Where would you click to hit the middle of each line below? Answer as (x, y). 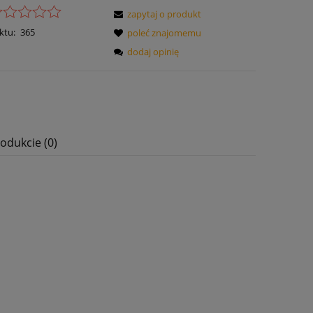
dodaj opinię (153, 51)
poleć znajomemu (165, 32)
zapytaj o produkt (165, 14)
